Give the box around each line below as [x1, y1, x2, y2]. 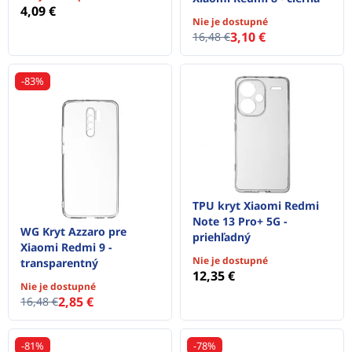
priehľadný [192, 229, 251, 245]
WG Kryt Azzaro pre [20, 224, 126, 240]
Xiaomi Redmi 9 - [20, 240, 112, 255]
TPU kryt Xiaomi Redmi [192, 198, 319, 214]
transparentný [20, 255, 98, 271]
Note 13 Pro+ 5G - [192, 214, 287, 229]
